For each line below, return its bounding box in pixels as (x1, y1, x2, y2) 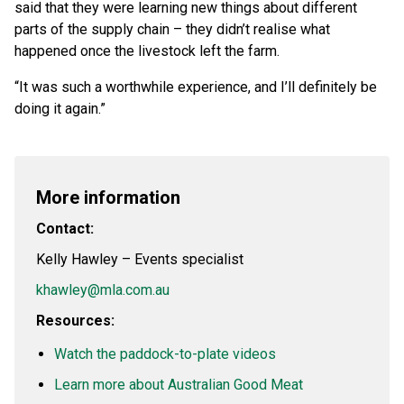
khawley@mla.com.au (36, 281, 170, 299)
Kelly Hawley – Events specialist (36, 251, 243, 269)
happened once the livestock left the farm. (14, 42, 280, 60)
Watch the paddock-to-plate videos (54, 345, 276, 363)
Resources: (36, 312, 115, 330)
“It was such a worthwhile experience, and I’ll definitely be (14, 78, 377, 96)
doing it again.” (14, 100, 106, 118)
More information (36, 187, 180, 209)
